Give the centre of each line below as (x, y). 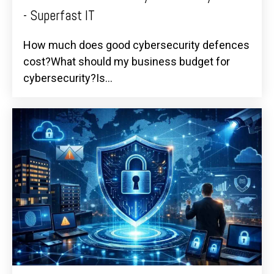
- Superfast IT (59, 15)
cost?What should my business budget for (127, 61)
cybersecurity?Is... (68, 78)
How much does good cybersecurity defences (136, 45)
